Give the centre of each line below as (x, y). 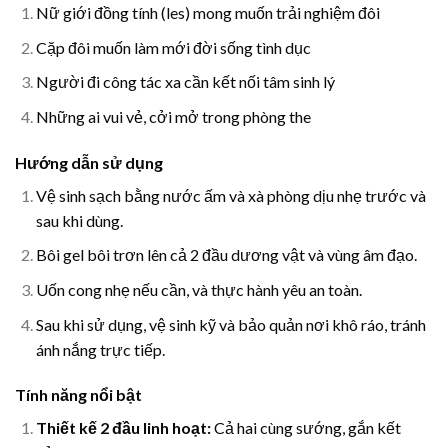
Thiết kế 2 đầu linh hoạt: (123, 428)
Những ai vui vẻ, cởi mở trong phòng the (173, 116)
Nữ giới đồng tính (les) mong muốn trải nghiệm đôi (207, 13)
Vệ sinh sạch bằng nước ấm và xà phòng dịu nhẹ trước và (230, 195)
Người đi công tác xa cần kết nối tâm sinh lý (185, 82)
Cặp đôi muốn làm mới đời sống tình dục (173, 47)
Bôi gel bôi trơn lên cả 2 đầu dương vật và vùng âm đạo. (226, 255)
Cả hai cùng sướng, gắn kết (305, 428)
